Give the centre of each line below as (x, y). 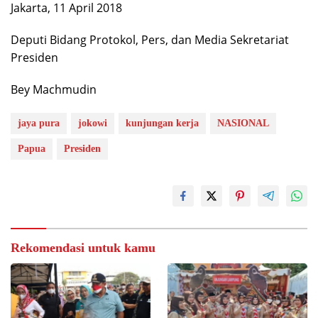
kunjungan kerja (162, 123)
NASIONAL (243, 123)
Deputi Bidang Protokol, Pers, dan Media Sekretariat (150, 40)
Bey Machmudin (54, 89)
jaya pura (39, 123)
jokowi (93, 123)
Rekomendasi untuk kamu (83, 248)
